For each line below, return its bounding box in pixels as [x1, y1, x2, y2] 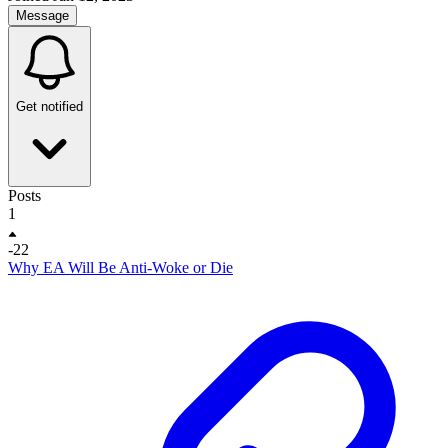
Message [16, 8, 69, 23]
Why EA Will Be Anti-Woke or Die [8, 259, 233, 276]
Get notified [16, 99, 83, 114]
